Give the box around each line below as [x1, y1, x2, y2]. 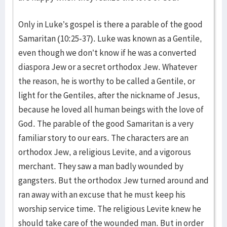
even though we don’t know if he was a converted [18, 47, 197, 58]
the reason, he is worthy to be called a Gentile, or [18, 75, 195, 87]
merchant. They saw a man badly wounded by [18, 161, 183, 172]
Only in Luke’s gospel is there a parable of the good [18, 19, 203, 30]
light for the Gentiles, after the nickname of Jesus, [18, 90, 200, 101]
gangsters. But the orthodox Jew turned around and [18, 175, 209, 186]
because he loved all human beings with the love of [18, 104, 204, 115]
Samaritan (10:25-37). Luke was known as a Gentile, [18, 33, 202, 44]
